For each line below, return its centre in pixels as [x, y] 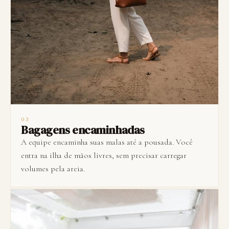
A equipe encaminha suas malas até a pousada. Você [107, 142]
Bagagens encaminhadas [83, 130]
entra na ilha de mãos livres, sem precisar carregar [104, 156]
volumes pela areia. [53, 169]
